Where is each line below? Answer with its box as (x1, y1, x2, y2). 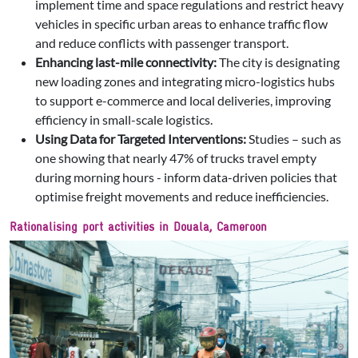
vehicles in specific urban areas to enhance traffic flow (35, 16, 328, 32)
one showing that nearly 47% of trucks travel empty (35, 150, 316, 166)
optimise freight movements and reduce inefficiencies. (35, 189, 328, 205)
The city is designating (219, 54, 340, 70)
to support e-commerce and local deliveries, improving (35, 93, 331, 109)
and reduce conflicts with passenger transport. (35, 35, 288, 51)
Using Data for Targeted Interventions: (35, 131, 246, 147)
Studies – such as (246, 131, 341, 147)
